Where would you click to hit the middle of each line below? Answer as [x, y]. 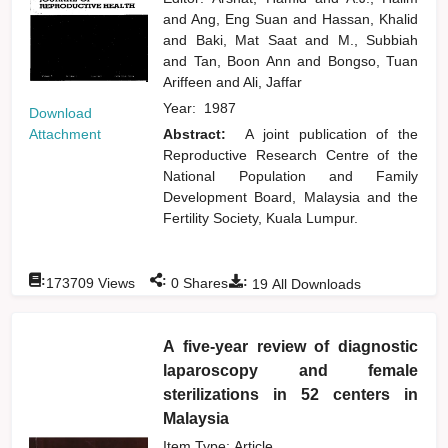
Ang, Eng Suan [242, 18]
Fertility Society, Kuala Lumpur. [261, 217]
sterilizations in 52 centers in [291, 394]
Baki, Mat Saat [250, 39]
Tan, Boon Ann [245, 60]
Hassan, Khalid [370, 18]
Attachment [65, 133]
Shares [204, 282]
